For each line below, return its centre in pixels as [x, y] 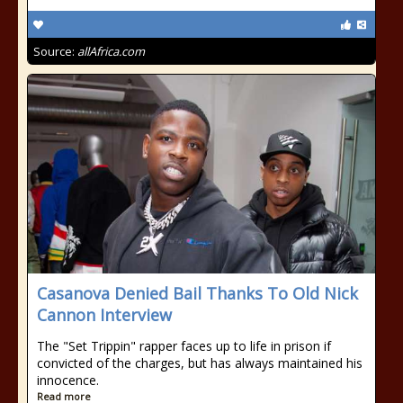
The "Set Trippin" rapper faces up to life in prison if [184, 346]
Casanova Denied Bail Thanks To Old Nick [197, 293]
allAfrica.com [111, 51]
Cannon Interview [104, 315]
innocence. [68, 380]
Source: [55, 51]
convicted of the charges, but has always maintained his [200, 363]
